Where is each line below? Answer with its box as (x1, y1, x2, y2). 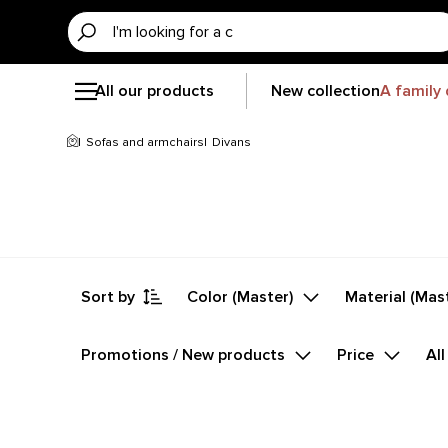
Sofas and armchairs (86, 135, 205, 150)
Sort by (81, 287, 136, 307)
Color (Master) (187, 287, 294, 307)
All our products (95, 80, 215, 101)
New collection (271, 80, 381, 101)
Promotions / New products (81, 345, 286, 365)
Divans (212, 135, 252, 150)
